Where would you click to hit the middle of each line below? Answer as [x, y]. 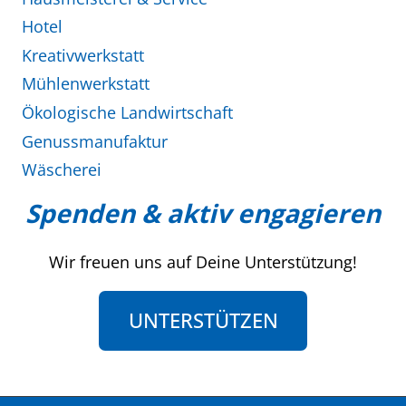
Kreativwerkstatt [83, 55]
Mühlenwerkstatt [86, 84]
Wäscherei [62, 170]
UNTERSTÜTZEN [203, 320]
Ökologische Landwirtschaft [127, 113]
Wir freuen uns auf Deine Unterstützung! [203, 262]
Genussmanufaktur [95, 141]
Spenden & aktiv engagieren [203, 213]
